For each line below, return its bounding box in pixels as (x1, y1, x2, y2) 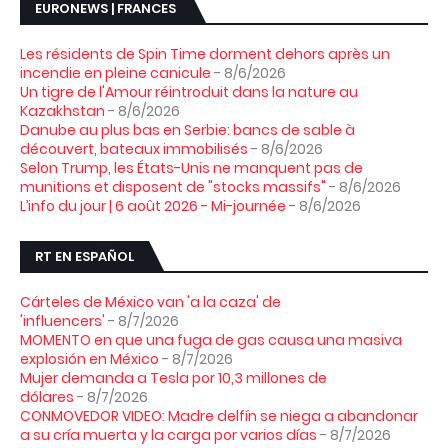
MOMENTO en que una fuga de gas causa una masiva (20, 329, 402, 350)
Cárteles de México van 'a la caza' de (20, 291, 281, 312)
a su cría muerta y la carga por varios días (20, 424, 317, 445)
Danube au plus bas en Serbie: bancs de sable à (20, 119, 355, 140)
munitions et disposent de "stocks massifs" (20, 176, 326, 197)
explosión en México (20, 348, 159, 369)
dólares (20, 386, 74, 407)
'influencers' (20, 310, 105, 331)
